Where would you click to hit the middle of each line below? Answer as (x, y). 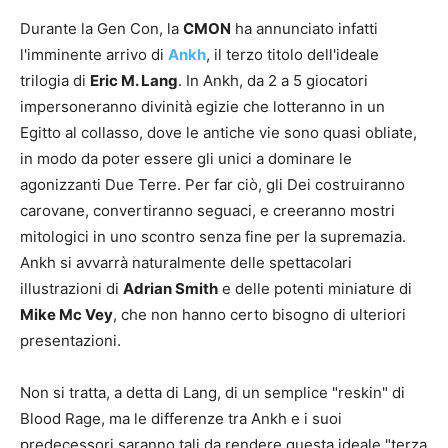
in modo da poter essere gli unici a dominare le (186, 159)
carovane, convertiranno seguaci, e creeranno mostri (207, 211)
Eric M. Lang (134, 81)
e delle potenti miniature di (315, 289)
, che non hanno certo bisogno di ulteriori (259, 315)
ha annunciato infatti (304, 29)
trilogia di (55, 81)
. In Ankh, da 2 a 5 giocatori (273, 81)
